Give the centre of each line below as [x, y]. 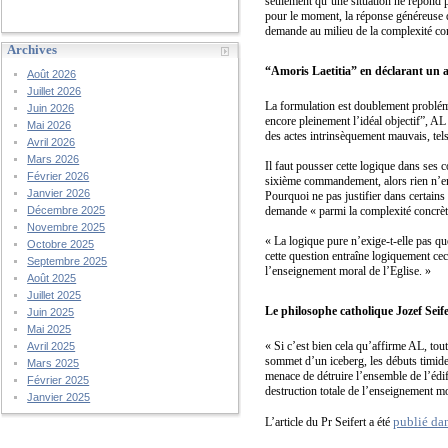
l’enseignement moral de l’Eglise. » [348, 270]
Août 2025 [52, 278]
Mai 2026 [49, 125]
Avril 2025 [51, 346]
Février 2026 [58, 176]
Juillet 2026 [54, 91]
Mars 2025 [53, 363]
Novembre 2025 [66, 227]
